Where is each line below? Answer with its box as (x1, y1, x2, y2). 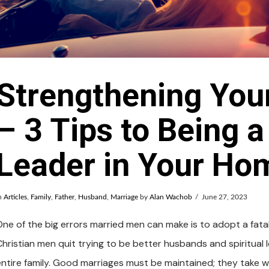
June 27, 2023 (201, 193, 247, 201)
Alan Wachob (149, 193, 192, 201)
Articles (3, 193, 27, 201)
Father (54, 193, 74, 201)
